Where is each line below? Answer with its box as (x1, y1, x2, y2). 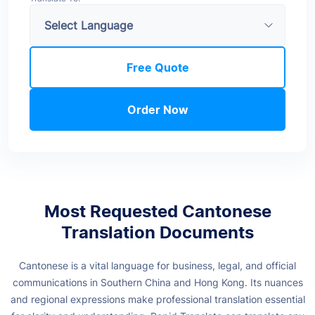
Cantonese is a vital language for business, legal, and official (19, 259, 296, 271)
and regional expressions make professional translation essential (10, 292, 305, 305)
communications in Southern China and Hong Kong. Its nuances (12, 276, 303, 288)
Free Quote (126, 60, 189, 75)
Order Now (127, 102, 188, 117)
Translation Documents (61, 221, 254, 243)
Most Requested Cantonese (44, 200, 271, 221)
